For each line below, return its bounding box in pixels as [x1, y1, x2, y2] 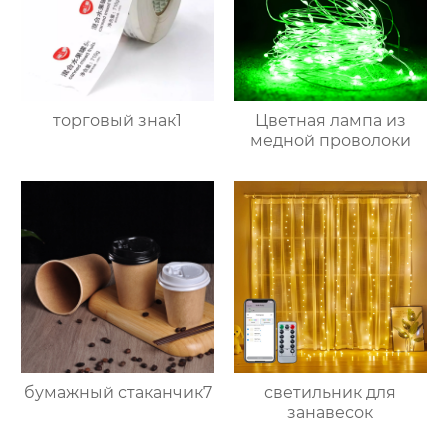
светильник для [264, 383, 397, 403]
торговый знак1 [53, 110, 183, 130]
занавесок [287, 403, 374, 423]
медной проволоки [249, 130, 411, 150]
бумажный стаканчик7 [23, 383, 212, 403]
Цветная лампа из [254, 110, 406, 130]
